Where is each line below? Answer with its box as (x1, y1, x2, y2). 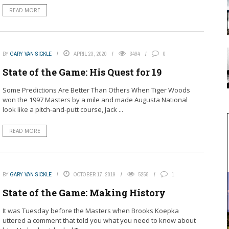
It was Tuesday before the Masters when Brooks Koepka (2, 206, 179, 216)
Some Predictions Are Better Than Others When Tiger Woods (2, 85, 190, 95)
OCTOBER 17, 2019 (73, 171, 116, 178)
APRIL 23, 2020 (73, 50, 107, 58)
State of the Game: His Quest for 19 (2, 66, 162, 79)
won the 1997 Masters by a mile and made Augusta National (2, 95, 188, 105)
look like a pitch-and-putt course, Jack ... (2, 105, 123, 114)
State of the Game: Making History (2, 187, 166, 199)
